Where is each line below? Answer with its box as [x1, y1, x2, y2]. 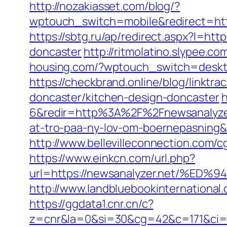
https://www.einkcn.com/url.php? [29, 150, 195, 166]
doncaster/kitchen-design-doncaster [29, 90, 219, 105]
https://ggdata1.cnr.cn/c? [29, 196, 154, 211]
